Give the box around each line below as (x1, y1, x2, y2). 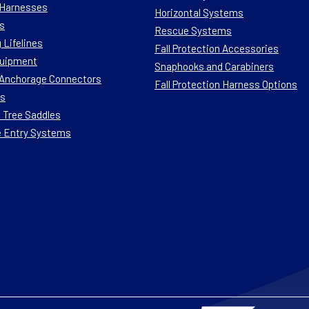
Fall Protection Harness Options (154, 77, 297, 90)
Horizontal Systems (154, 6, 243, 19)
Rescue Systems (154, 23, 232, 37)
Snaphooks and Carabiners (154, 59, 274, 72)
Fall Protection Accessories (154, 41, 279, 54)
